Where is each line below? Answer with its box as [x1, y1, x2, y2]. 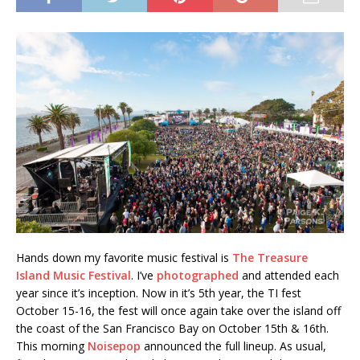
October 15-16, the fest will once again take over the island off [16, 302, 341, 318]
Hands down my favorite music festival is [16, 249, 232, 265]
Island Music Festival [16, 267, 131, 283]
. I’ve [131, 267, 157, 283]
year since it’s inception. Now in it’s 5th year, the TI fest [16, 284, 301, 301]
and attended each [239, 267, 339, 283]
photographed [157, 267, 239, 283]
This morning [16, 337, 88, 354]
